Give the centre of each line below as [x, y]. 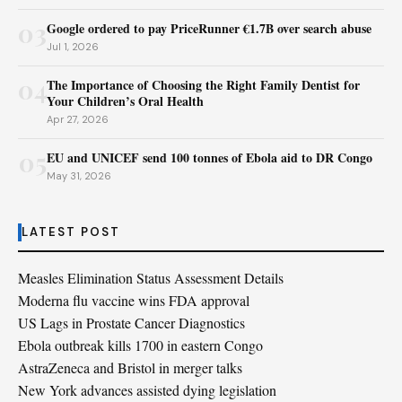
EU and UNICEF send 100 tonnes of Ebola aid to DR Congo [210, 157]
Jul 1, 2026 [73, 47]
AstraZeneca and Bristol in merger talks [130, 367]
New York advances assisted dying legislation [147, 390]
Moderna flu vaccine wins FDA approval [134, 300]
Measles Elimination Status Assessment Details [151, 278]
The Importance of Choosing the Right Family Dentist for [203, 85]
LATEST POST [71, 232]
